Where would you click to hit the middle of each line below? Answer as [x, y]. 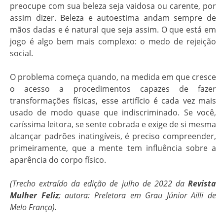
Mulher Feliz [34, 195]
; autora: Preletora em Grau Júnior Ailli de [137, 195]
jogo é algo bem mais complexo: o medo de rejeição [113, 41]
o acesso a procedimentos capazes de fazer [113, 89]
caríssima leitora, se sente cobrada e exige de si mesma [113, 124]
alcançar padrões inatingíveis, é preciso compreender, [113, 136]
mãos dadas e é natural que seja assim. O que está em [113, 30]
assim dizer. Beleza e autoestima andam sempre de [113, 18]
